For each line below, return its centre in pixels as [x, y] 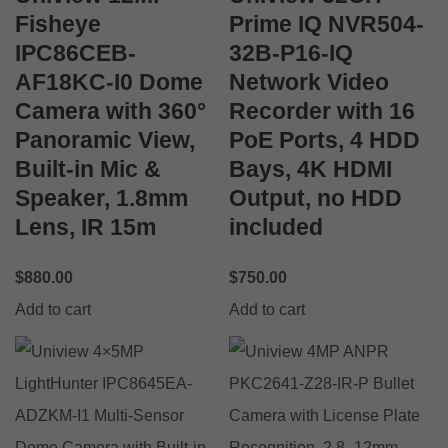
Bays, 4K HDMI [310, 168]
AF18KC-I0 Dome [109, 81]
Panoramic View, [105, 139]
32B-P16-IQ [291, 52]
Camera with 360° [110, 110]
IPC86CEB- [75, 52]
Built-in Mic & [88, 168]
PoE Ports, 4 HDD [324, 139]
